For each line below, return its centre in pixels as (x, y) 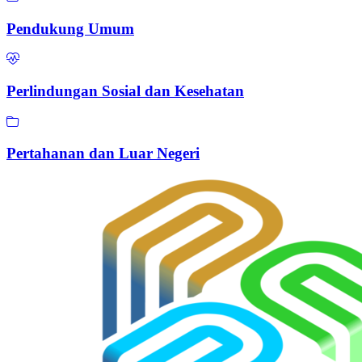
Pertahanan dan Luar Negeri (103, 154)
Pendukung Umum (70, 28)
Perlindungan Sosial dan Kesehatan (125, 91)
